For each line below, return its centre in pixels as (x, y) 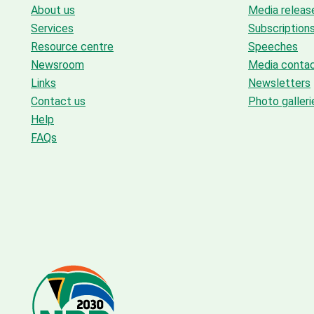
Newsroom (57, 65)
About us (53, 10)
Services (52, 28)
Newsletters (279, 83)
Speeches (273, 47)
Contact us (58, 101)
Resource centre (72, 47)
